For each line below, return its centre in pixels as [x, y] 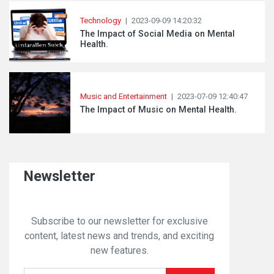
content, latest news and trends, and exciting [119, 236]
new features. [119, 250]
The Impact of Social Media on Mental [157, 34]
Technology [101, 20]
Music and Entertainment [124, 96]
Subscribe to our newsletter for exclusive [119, 221]
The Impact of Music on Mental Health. [158, 110]
